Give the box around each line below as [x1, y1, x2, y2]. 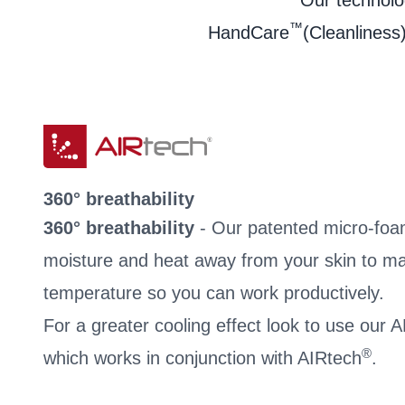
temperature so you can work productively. [43, 283, 384, 303]
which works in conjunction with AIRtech [43, 348, 362, 368]
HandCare [207, 23, 289, 42]
